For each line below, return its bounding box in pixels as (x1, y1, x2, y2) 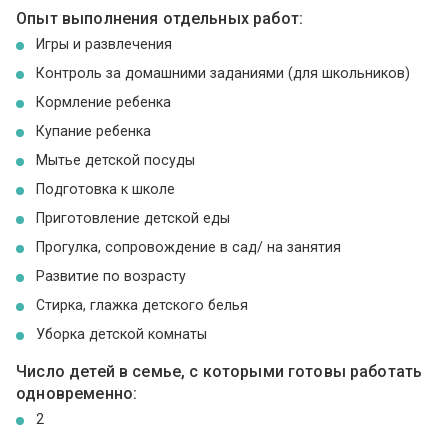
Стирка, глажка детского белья (36, 297, 249, 314)
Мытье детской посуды (36, 152, 196, 169)
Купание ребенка (36, 123, 152, 140)
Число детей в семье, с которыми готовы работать (16, 362, 423, 382)
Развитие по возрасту (36, 268, 187, 285)
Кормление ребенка (36, 94, 172, 111)
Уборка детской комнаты (36, 326, 208, 343)
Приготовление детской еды (36, 210, 231, 227)
